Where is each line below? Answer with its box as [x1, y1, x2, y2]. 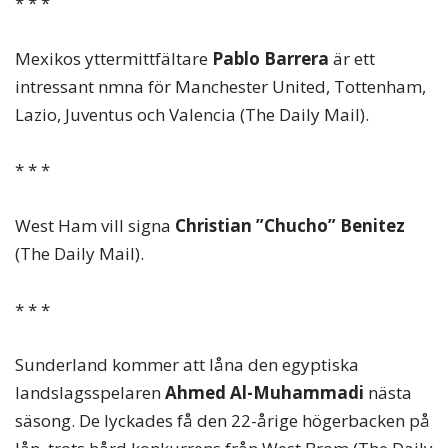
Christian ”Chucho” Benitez [175, 214, 405, 238]
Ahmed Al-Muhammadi [165, 381, 368, 405]
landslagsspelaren [15, 381, 165, 405]
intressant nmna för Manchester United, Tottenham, [15, 74, 426, 98]
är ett [329, 46, 375, 70]
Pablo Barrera [212, 46, 329, 70]
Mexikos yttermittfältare [15, 46, 212, 70]
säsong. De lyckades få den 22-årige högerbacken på [15, 409, 430, 433]
